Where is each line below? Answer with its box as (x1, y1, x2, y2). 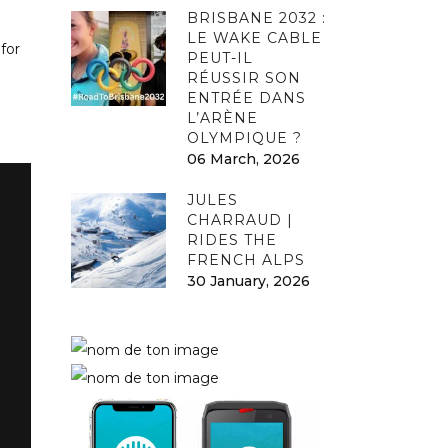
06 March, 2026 (187, 150, 300, 168)
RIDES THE (187, 231, 277, 249)
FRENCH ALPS (187, 251, 305, 269)
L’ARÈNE (187, 109, 258, 127)
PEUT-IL (187, 49, 253, 67)
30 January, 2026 (187, 272, 310, 290)
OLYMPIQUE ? (187, 129, 302, 147)
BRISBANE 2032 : (187, 9, 326, 27)
